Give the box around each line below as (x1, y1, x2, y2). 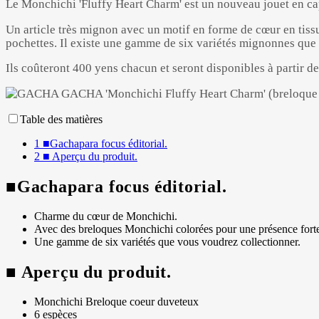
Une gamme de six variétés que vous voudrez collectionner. (34, 236, 300, 249)
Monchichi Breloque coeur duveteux (34, 296, 199, 308)
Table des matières (20, 113, 103, 126)
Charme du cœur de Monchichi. (34, 210, 177, 223)
